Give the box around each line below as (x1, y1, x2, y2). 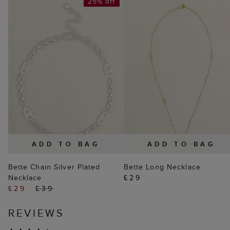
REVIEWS (8, 205, 65, 221)
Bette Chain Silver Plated (8, 162, 101, 172)
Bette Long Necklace (123, 162, 201, 172)
